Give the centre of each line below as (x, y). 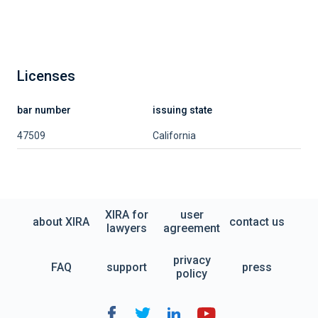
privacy (192, 260)
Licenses (46, 76)
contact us (257, 221)
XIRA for (126, 215)
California (174, 136)
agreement (192, 228)
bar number (44, 110)
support (126, 267)
